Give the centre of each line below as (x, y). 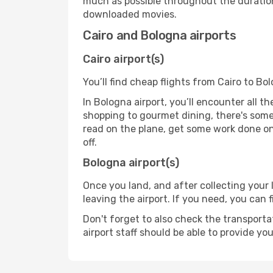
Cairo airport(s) (124, 59)
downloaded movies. (130, 14)
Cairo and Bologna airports (160, 35)
